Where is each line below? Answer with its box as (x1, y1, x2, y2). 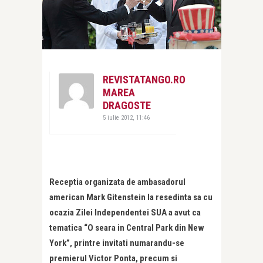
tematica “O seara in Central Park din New (49, 222, 204, 234)
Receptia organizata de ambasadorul (49, 177, 186, 188)
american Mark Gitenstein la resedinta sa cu (49, 192, 213, 203)
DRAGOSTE (103, 99, 151, 112)
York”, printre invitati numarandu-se (49, 238, 184, 249)
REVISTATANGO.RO (103, 73, 186, 86)
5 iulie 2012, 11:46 (103, 114, 150, 122)
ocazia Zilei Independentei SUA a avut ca (49, 207, 201, 218)
